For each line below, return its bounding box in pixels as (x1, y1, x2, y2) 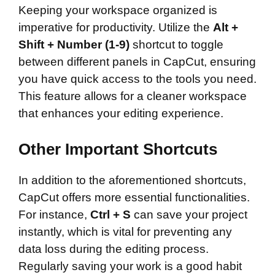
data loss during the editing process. (18, 242, 209, 256)
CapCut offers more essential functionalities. (18, 191, 250, 204)
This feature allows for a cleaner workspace (18, 89, 247, 103)
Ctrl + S (90, 208, 131, 222)
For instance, (18, 208, 90, 222)
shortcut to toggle (130, 37, 223, 51)
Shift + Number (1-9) (18, 37, 130, 51)
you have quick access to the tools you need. (18, 72, 257, 85)
